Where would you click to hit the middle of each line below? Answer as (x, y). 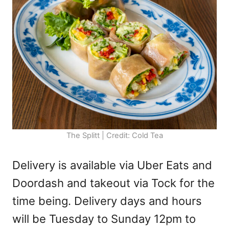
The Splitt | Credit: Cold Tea (114, 136)
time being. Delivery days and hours (107, 201)
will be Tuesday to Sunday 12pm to (104, 219)
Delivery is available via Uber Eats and (112, 165)
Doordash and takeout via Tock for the (113, 183)
